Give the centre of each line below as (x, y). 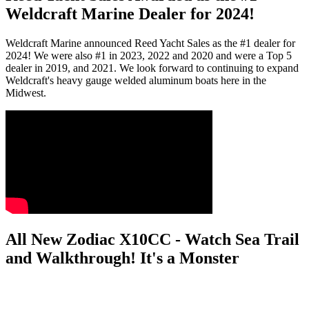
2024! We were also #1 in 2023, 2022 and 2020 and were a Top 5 (149, 55)
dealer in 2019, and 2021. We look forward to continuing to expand (152, 68)
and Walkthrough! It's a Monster (122, 258)
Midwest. (26, 92)
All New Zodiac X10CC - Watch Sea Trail (152, 239)
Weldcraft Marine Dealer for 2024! (130, 13)
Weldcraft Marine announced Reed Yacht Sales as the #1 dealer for (150, 43)
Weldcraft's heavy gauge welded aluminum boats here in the (136, 80)
